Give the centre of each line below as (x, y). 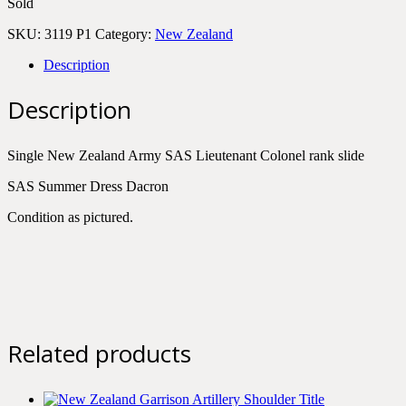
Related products (99, 354)
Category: (125, 34)
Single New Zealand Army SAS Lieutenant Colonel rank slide (186, 155)
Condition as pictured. (70, 217)
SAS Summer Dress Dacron (88, 186)
